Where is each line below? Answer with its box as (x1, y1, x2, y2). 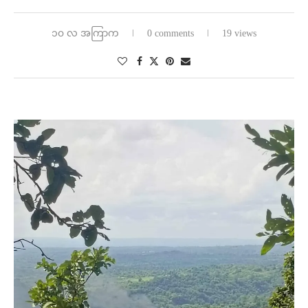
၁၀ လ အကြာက (52, 27, 119, 38)
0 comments (147, 27, 194, 38)
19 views (222, 27, 256, 38)
